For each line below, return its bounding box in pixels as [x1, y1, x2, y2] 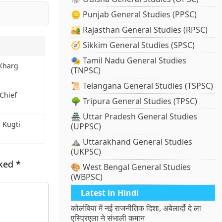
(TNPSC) [71, 65, 101, 76]
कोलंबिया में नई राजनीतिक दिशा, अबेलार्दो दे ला [71, 203, 202, 214]
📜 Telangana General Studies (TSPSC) [71, 80, 214, 92]
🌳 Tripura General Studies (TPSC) [71, 96, 198, 107]
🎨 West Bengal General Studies [71, 162, 191, 173]
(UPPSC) [71, 121, 102, 132]
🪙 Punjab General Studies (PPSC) [71, 9, 197, 20]
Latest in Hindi [81, 187, 139, 199]
